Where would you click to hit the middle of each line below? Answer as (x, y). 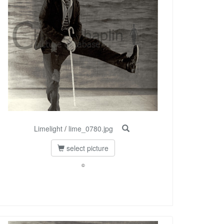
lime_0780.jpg (90, 129)
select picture (86, 148)
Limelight (48, 129)
